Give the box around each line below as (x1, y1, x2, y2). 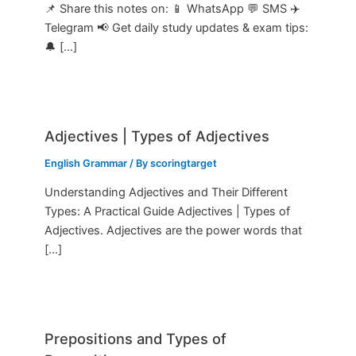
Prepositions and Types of (44, 330, 227, 348)
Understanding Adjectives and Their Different (44, 185, 288, 200)
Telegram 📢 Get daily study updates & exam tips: (44, 20, 309, 35)
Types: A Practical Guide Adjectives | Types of (44, 204, 291, 219)
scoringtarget (150, 157, 218, 169)
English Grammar (44, 157, 128, 169)
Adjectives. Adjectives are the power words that (44, 223, 303, 238)
